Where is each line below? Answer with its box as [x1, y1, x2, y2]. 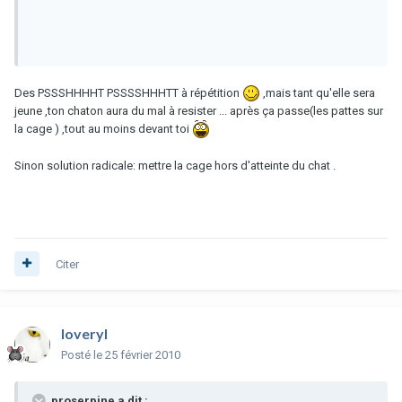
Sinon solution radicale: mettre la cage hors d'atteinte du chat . [14, 159, 336, 173]
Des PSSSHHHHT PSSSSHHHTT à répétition [14, 85, 242, 100]
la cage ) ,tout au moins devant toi [14, 122, 192, 136]
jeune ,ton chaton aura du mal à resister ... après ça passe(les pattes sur [14, 104, 383, 118]
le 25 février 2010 [93, 347, 180, 362]
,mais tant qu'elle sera [260, 85, 375, 100]
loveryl [61, 324, 108, 342]
